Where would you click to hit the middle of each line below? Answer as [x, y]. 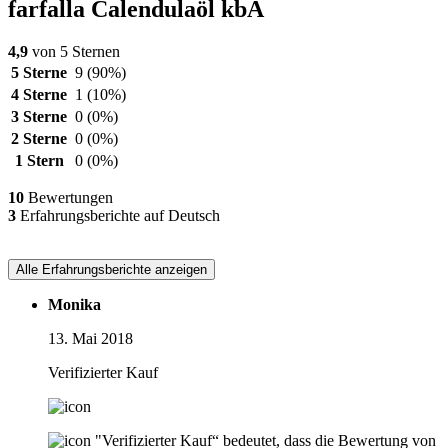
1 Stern [39, 160]
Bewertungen [68, 197]
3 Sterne [39, 116]
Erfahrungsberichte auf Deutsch [118, 215]
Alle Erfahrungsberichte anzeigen [111, 269]
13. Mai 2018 [90, 338]
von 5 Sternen [74, 51]
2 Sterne [39, 138]
